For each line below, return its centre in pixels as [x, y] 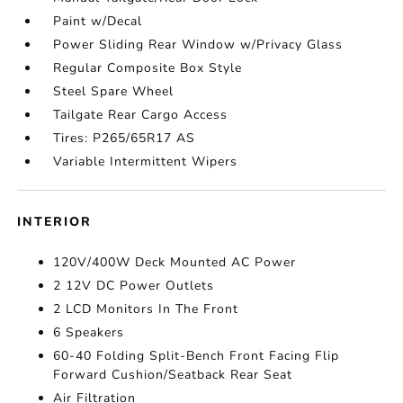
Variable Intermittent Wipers [146, 161]
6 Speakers [89, 332]
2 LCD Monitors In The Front [146, 309]
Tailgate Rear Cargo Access [141, 115]
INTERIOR [55, 222]
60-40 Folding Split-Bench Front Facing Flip [197, 356]
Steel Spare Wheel [114, 91]
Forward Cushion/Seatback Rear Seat [173, 375]
